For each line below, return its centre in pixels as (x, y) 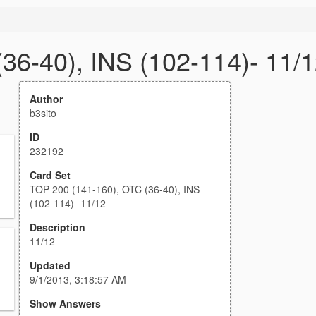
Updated (50, 265)
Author (46, 99)
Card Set (50, 175)
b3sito (43, 113)
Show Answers (65, 303)
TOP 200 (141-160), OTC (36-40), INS (115, 189)
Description (57, 227)
